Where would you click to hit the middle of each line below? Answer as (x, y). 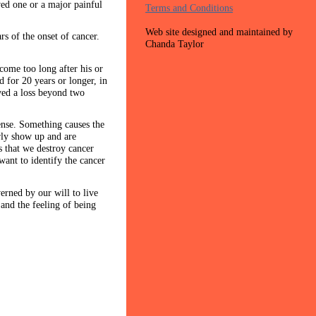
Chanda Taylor (175, 43)
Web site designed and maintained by (219, 31)
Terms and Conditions (189, 7)
